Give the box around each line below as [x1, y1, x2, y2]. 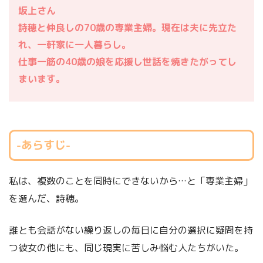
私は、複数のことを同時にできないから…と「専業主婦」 [9, 174, 252, 188]
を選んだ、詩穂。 [9, 192, 84, 205]
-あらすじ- [16, 137, 70, 153]
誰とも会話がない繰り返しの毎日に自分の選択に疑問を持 [9, 224, 253, 237]
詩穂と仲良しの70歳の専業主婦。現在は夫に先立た [18, 21, 237, 34]
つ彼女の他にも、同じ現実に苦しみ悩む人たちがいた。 [9, 241, 244, 255]
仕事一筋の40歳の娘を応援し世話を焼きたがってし [18, 55, 237, 68]
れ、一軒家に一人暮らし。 [18, 38, 131, 51]
